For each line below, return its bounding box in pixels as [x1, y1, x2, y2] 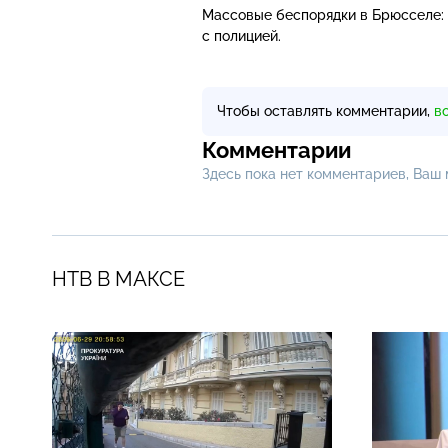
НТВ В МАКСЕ [52, 266, 185, 291]
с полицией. [202, 27, 281, 44]
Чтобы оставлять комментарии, [217, 102, 434, 119]
